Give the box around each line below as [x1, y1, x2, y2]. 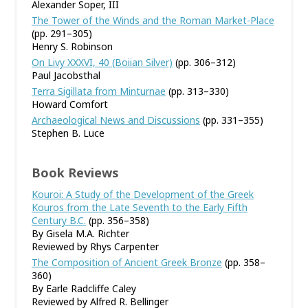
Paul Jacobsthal [32, 69, 100, 82]
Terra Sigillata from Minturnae [32, 85, 166, 98]
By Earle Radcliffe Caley [32, 282, 136, 295]
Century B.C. [32, 214, 86, 227]
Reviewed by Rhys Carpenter [32, 240, 159, 253]
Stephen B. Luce [32, 126, 104, 140]
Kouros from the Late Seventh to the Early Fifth [32, 201, 247, 214]
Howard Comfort [32, 98, 108, 111]
